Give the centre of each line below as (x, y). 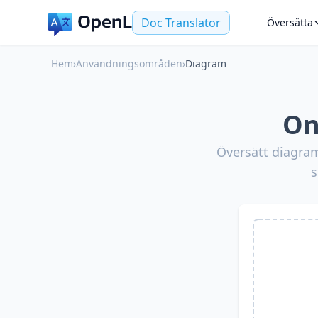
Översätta (290, 22)
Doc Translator (181, 23)
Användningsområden (129, 64)
